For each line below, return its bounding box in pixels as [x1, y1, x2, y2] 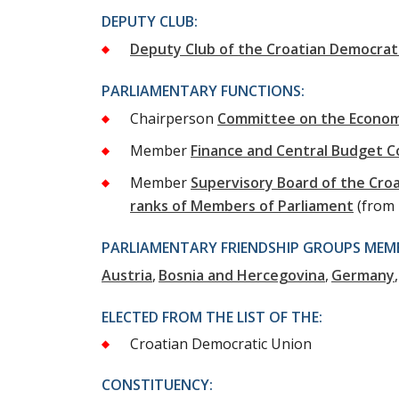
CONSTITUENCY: [102, 375, 213, 395]
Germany [331, 265, 395, 286]
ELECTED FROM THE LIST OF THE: [102, 307, 322, 328]
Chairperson [130, 109, 214, 129]
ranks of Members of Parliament [130, 196, 354, 216]
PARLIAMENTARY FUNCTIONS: [102, 81, 305, 102]
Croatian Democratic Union [130, 334, 312, 354]
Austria [102, 265, 152, 286]
